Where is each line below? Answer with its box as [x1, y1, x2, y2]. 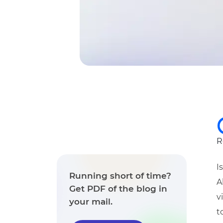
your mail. [69, 197, 112, 207]
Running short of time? [69, 171, 171, 181]
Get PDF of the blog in [69, 184, 167, 194]
